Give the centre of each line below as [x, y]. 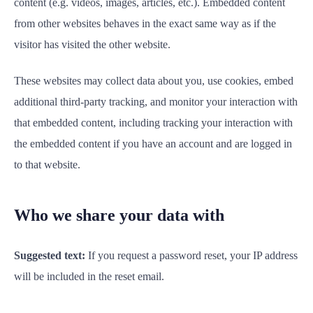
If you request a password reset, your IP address [193, 255]
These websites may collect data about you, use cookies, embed [154, 81]
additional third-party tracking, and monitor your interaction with [156, 102]
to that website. [47, 165]
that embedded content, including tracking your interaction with [153, 123]
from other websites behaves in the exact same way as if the [145, 23]
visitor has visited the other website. [92, 44]
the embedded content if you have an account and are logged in [153, 144]
